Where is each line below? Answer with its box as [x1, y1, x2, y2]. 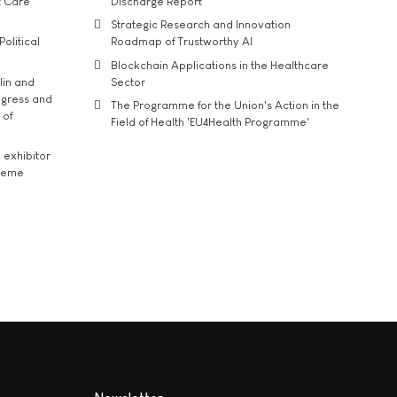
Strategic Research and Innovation [111, 18, 291, 32]
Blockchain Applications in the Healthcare [111, 58, 329, 72]
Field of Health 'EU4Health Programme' [111, 115, 309, 129]
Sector [111, 74, 145, 89]
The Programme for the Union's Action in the [111, 98, 339, 113]
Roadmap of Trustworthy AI [111, 35, 253, 49]
